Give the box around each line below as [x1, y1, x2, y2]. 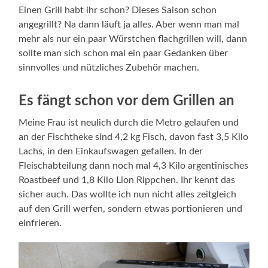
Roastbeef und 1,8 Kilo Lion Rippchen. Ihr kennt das [19, 175, 236, 185]
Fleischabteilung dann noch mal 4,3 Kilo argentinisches [19, 161, 249, 171]
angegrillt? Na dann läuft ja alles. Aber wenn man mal [19, 20, 240, 30]
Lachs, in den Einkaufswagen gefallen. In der [19, 147, 203, 157]
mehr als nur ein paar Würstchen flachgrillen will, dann [19, 34, 248, 44]
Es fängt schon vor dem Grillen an [19, 94, 235, 109]
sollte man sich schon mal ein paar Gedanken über [19, 48, 229, 59]
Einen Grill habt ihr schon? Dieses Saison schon [19, 5, 217, 16]
